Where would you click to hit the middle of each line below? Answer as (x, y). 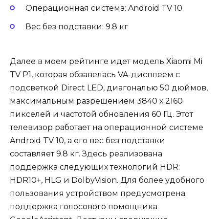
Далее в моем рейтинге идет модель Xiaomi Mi (106, 61)
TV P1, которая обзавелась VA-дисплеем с (95, 74)
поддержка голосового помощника (84, 206)
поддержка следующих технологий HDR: (95, 167)
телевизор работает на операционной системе (107, 127)
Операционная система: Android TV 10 (105, 8)
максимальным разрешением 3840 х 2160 (96, 101)
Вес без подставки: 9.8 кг (78, 27)
